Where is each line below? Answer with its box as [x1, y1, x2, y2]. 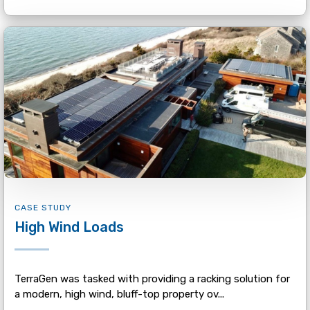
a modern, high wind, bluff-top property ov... [14, 288, 224, 301]
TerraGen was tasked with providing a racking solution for [14, 273, 290, 286]
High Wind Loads [14, 219, 124, 236]
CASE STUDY [14, 203, 71, 213]
